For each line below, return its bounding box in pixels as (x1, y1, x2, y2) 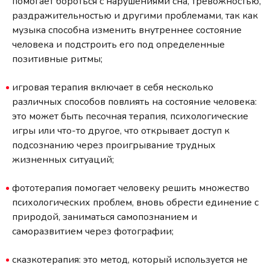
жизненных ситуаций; (12, 152, 114, 166)
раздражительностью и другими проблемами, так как (12, 8, 258, 22)
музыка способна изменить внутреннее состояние (12, 23, 242, 37)
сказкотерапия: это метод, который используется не (12, 253, 248, 266)
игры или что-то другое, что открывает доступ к (12, 124, 230, 137)
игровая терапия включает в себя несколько (12, 80, 213, 94)
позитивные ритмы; (12, 52, 102, 66)
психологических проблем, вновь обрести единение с (12, 195, 259, 209)
